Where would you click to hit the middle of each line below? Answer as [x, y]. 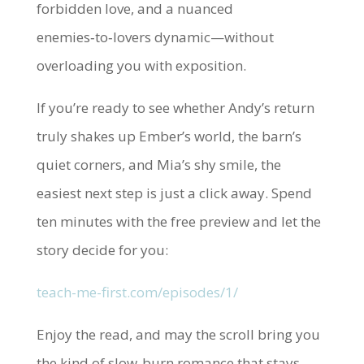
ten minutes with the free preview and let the [178, 221]
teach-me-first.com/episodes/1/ [137, 292]
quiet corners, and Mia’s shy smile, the [158, 165]
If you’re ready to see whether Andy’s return [175, 108]
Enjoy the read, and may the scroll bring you [178, 334]
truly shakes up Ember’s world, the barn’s [169, 136]
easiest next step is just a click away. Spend [174, 193]
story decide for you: [102, 250]
